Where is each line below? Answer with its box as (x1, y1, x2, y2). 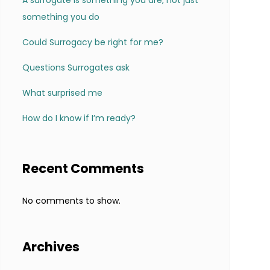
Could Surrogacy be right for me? (22, 36, 163, 49)
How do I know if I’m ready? (22, 112, 136, 125)
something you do (22, 11, 99, 24)
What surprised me (22, 87, 102, 99)
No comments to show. (22, 194, 121, 207)
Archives (22, 237, 80, 256)
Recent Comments (22, 160, 144, 178)
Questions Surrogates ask (22, 61, 130, 74)
